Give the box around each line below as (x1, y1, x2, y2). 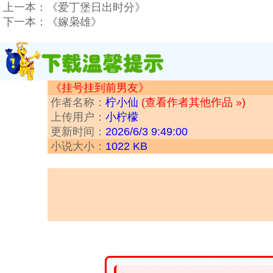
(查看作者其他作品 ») (141, 96, 246, 109)
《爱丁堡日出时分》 (47, 1, 146, 14)
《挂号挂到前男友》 (51, 82, 149, 94)
